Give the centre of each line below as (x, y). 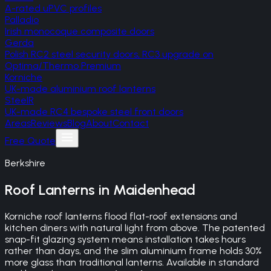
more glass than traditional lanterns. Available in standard (132, 262)
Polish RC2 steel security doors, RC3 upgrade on (109, 54)
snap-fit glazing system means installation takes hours (125, 239)
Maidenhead (154, 189)
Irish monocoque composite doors (80, 31)
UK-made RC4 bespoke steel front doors (94, 112)
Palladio (22, 20)
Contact (131, 123)
